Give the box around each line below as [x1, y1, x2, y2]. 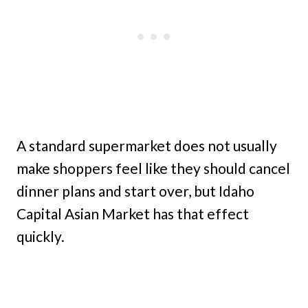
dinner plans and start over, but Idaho [16, 182, 254, 199]
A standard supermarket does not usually [16, 137, 277, 154]
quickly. [16, 228, 65, 245]
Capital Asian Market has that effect [16, 205, 249, 222]
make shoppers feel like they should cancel [16, 159, 290, 177]
